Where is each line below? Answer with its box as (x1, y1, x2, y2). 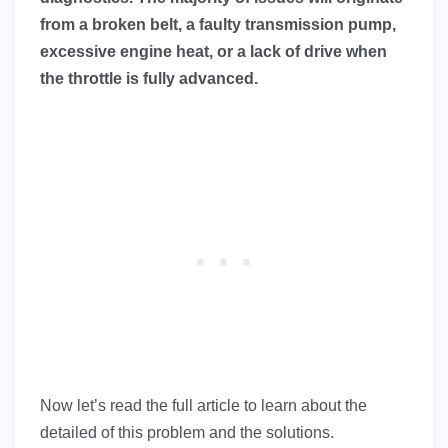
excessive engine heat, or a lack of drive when (40, 43, 387, 61)
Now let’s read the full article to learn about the (40, 397, 367, 415)
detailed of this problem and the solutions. (40, 424, 334, 442)
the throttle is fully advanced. (40, 70, 258, 88)
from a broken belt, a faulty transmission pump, (40, 16, 396, 34)
